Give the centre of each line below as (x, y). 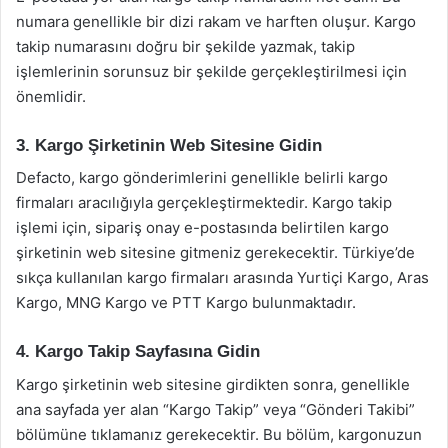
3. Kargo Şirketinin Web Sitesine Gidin (169, 145)
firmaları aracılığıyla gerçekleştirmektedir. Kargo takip (204, 202)
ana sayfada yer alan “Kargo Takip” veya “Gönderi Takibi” (215, 409)
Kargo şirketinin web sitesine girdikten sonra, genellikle (213, 384)
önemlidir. (51, 96)
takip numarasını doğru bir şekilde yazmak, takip (185, 46)
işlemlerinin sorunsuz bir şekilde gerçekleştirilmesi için (211, 71)
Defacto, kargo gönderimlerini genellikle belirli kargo (202, 177)
